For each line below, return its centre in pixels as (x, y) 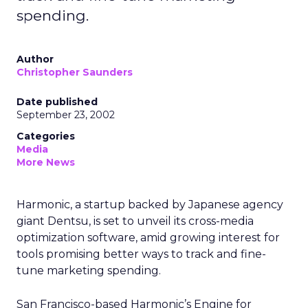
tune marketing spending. (89, 271)
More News (46, 162)
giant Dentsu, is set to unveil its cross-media (135, 221)
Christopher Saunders (75, 72)
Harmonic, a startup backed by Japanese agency (150, 205)
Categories (46, 136)
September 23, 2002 (66, 115)
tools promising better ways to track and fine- (141, 254)
